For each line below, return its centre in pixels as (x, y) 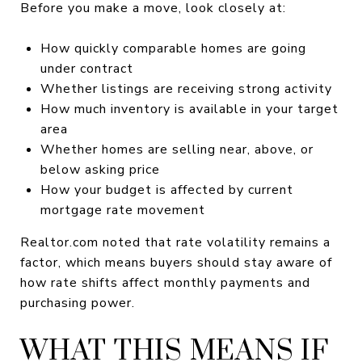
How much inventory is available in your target (189, 109)
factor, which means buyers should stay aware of (176, 262)
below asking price (100, 169)
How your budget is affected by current (166, 189)
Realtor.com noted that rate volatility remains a (175, 242)
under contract (86, 68)
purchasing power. (78, 303)
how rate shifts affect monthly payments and (165, 282)
